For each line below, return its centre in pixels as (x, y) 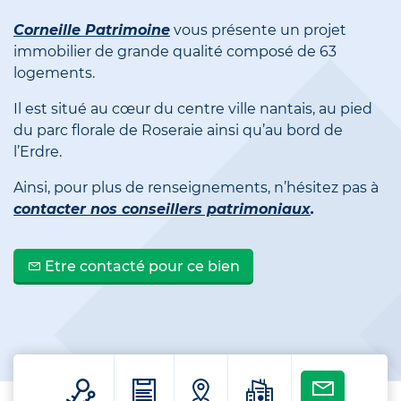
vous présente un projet (258, 30)
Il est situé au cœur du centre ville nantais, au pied (193, 109)
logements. (54, 73)
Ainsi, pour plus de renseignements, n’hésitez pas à (196, 188)
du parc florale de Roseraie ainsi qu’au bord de (178, 131)
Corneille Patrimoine (92, 30)
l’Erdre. (38, 152)
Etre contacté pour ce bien (141, 267)
